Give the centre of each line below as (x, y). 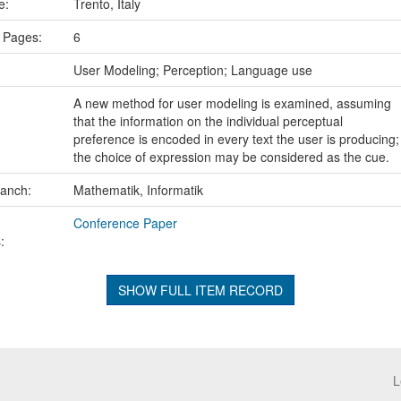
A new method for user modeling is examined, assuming (232, 102)
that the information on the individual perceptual (208, 120)
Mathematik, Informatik (138, 189)
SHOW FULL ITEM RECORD (200, 290)
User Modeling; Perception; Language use (192, 69)
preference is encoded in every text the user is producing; (236, 138)
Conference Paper (125, 222)
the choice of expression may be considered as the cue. (231, 156)
